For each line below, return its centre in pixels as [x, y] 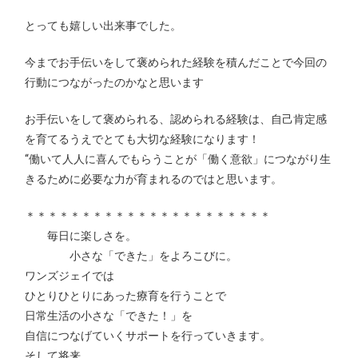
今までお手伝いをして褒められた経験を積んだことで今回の [176, 63]
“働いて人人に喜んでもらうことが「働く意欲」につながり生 [178, 159]
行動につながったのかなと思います [115, 83]
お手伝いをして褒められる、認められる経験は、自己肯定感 [176, 119]
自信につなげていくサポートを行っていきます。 [148, 336]
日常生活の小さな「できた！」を [109, 316]
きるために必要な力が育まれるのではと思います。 [154, 179]
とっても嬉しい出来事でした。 [103, 26]
